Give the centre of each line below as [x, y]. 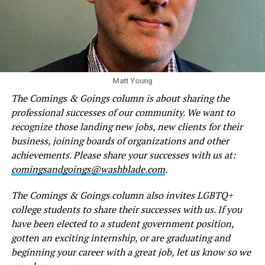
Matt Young [132, 80]
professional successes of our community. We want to [123, 112]
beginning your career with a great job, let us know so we [131, 252]
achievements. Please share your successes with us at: [123, 155]
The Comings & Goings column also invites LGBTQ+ [122, 195]
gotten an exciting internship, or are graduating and [120, 237]
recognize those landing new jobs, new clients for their [127, 126]
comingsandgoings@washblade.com [88, 169]
